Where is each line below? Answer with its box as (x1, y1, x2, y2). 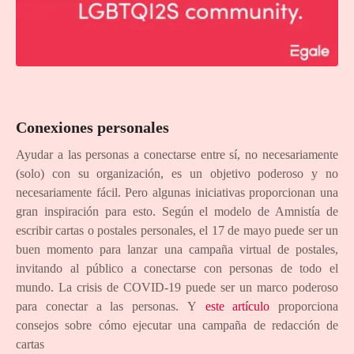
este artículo (205, 299, 270, 313)
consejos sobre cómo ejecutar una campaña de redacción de (16, 318, 338, 332)
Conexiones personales (16, 118, 169, 136)
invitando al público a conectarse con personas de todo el (16, 261, 338, 275)
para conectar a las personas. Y (16, 299, 205, 313)
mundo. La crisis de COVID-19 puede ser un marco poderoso (16, 280, 338, 294)
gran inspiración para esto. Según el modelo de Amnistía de (16, 204, 338, 218)
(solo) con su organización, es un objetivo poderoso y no (16, 166, 338, 180)
